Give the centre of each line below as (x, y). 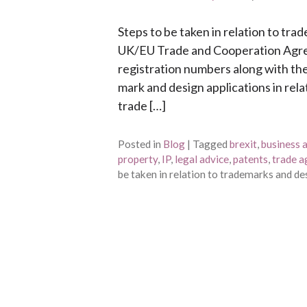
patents (250, 159)
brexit (243, 144)
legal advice (202, 159)
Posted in (139, 144)
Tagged (210, 144)
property (138, 159)
